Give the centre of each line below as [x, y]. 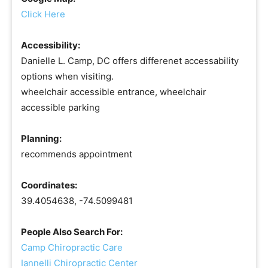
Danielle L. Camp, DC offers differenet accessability [130, 61]
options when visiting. [67, 76]
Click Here [43, 14]
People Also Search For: [72, 232]
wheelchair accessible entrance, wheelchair [114, 92]
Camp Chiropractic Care [72, 247]
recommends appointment [77, 154]
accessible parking [60, 107]
